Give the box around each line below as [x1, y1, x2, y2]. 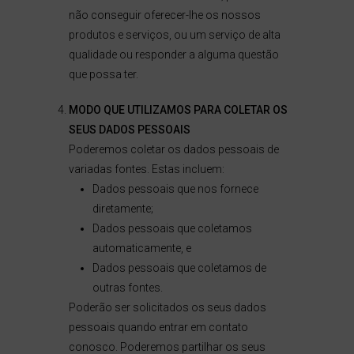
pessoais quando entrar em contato [68, 321, 248, 333]
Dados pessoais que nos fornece [92, 183, 258, 195]
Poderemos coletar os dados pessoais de [68, 143, 279, 156]
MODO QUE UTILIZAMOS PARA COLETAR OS [68, 104, 288, 116]
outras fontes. [92, 281, 163, 294]
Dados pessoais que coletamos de [92, 262, 266, 274]
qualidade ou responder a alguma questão [68, 48, 279, 61]
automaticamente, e [92, 242, 191, 254]
